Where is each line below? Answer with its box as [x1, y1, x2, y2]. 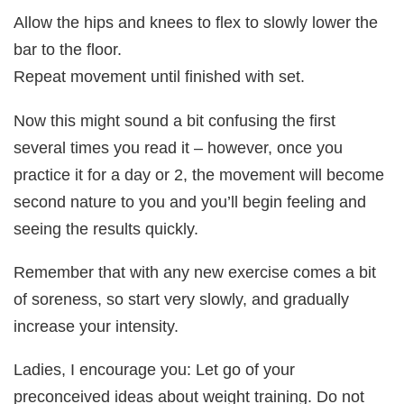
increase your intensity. [14, 316, 179, 335]
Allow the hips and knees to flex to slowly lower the [14, 13, 379, 32]
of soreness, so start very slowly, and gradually [14, 289, 350, 308]
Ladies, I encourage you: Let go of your [14, 360, 296, 380]
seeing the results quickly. [14, 218, 199, 238]
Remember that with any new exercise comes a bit [14, 262, 377, 281]
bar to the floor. [14, 40, 123, 60]
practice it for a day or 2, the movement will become [14, 164, 385, 184]
